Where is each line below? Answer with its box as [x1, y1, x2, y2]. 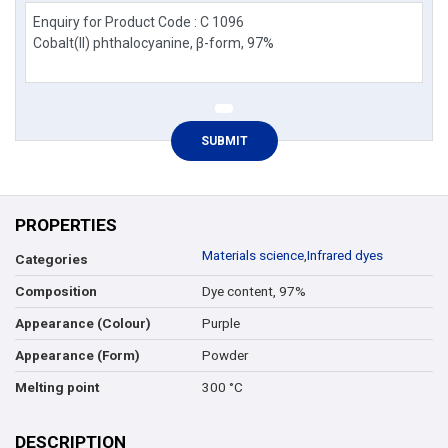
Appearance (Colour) [15, 316, 151, 332]
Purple [201, 315, 240, 331]
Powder [201, 347, 248, 363]
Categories [15, 252, 88, 268]
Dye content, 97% [201, 283, 306, 299]
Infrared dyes [306, 248, 383, 264]
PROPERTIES [15, 215, 117, 236]
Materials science [201, 248, 304, 264]
